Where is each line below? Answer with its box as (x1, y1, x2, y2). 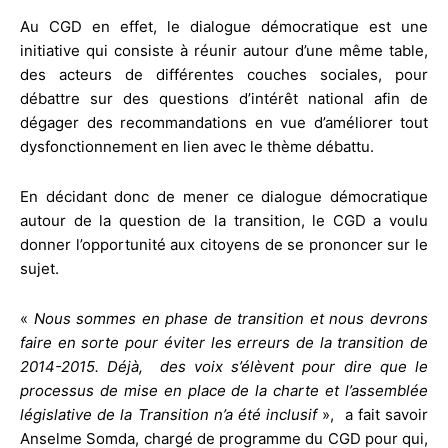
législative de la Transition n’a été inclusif (20, 404, 318, 424)
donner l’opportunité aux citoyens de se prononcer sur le (20, 234, 428, 254)
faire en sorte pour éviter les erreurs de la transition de (20, 332, 428, 352)
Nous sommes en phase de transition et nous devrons (33, 308, 429, 328)
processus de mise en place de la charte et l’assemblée (20, 380, 428, 400)
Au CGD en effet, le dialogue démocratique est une (20, 16, 428, 36)
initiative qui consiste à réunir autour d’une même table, (20, 40, 428, 60)
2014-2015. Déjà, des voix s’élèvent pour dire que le (20, 356, 428, 376)
